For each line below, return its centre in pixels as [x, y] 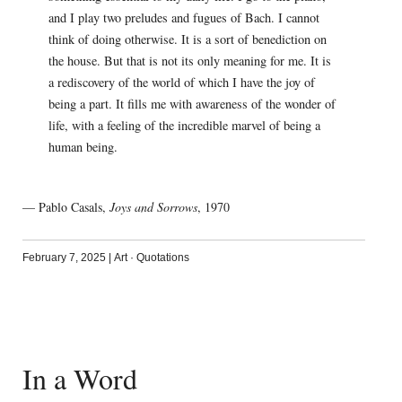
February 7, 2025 [64, 258]
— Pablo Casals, [66, 207]
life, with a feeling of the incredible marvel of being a [184, 126]
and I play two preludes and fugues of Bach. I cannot [184, 18]
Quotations [162, 258]
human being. [83, 147]
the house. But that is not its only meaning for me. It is [189, 61]
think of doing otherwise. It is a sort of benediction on [187, 39]
